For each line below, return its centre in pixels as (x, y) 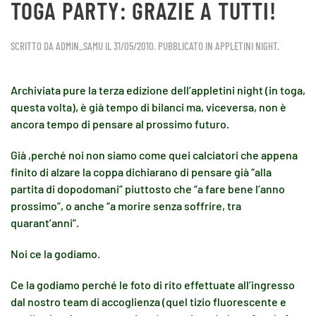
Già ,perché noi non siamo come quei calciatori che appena (154, 155)
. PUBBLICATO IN (184, 46)
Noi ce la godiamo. (55, 254)
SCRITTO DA (33, 46)
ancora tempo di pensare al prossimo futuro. (120, 124)
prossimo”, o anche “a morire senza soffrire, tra (126, 206)
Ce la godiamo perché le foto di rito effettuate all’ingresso (153, 285)
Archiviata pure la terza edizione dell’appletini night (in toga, (158, 90)
